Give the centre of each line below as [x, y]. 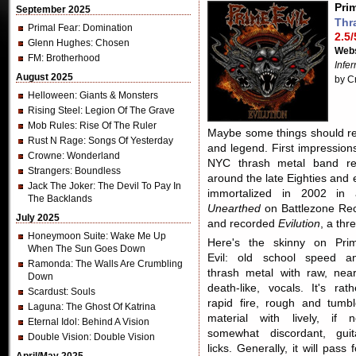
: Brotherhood [71, 58]
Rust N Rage [56, 141]
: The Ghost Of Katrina [108, 307]
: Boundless [95, 171]
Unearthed [234, 209]
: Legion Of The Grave [128, 110]
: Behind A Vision [113, 322]
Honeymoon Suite [67, 236]
